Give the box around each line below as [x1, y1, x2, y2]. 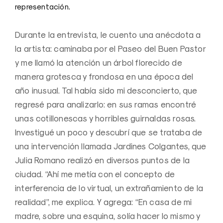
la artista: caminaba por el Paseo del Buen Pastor [15, 43, 206, 54]
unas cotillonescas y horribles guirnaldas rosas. [15, 113, 196, 123]
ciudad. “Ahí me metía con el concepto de [15, 169, 175, 179]
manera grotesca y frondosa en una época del [15, 71, 194, 82]
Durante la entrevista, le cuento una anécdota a [15, 29, 201, 40]
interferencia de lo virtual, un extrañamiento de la [15, 183, 204, 193]
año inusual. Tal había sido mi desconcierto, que [15, 85, 198, 96]
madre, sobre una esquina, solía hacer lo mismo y [15, 211, 201, 221]
